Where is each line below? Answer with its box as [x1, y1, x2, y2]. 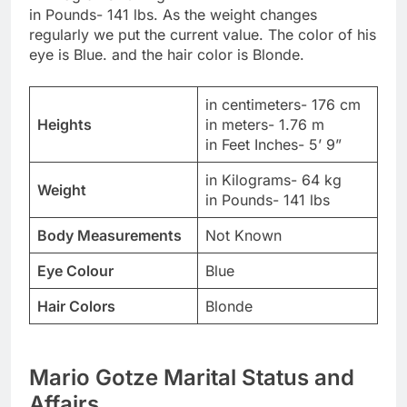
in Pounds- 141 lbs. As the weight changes [29, 5, 317, 25]
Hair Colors [37, 297, 115, 316]
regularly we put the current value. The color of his [29, 25, 376, 45]
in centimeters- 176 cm [205, 95, 361, 114]
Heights [37, 115, 92, 134]
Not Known [205, 226, 282, 245]
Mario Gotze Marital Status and [29, 363, 354, 391]
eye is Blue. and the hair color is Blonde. [29, 45, 304, 65]
